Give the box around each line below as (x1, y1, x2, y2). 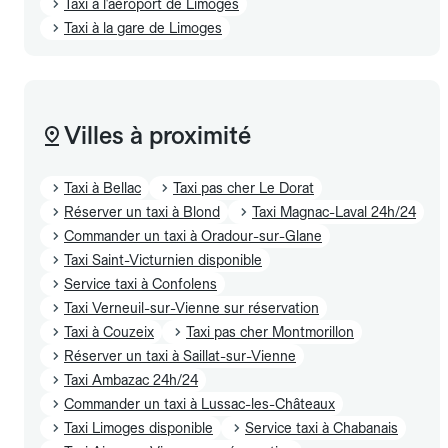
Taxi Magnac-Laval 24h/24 (252, 203, 416, 220)
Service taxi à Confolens (64, 275, 217, 292)
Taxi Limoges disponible (64, 419, 213, 436)
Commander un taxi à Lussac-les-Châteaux (64, 395, 335, 412)
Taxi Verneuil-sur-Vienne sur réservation (64, 299, 319, 316)
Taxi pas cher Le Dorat (173, 179, 314, 196)
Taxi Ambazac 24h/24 (64, 371, 198, 388)
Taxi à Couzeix (64, 323, 154, 340)
